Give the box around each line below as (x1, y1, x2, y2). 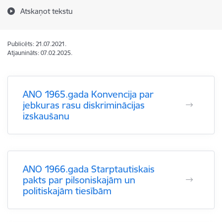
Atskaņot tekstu (20, 6, 73, 16)
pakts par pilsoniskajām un (23, 174, 135, 186)
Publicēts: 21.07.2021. (7, 40, 66, 48)
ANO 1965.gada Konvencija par (23, 88, 154, 100)
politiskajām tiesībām (23, 185, 111, 197)
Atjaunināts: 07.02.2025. (7, 49, 72, 56)
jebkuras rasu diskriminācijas (23, 99, 145, 111)
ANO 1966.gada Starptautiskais (23, 163, 155, 175)
